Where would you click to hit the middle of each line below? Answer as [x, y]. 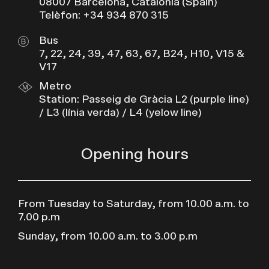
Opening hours [134, 155]
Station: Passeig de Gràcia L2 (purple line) [144, 100]
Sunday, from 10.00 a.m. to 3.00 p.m [108, 237]
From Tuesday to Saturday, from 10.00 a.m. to [134, 204]
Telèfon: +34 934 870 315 [104, 16]
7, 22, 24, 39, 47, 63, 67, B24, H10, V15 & [142, 54]
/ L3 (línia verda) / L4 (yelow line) [120, 113]
